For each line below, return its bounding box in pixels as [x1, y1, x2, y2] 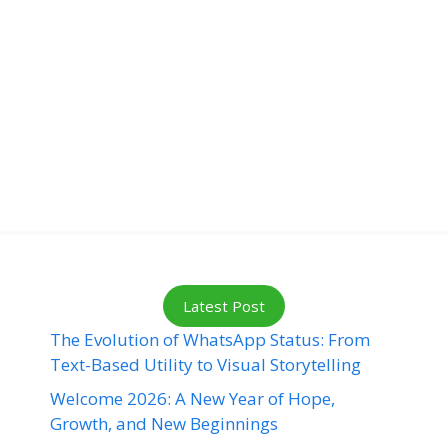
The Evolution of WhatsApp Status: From [50, 328, 370, 352]
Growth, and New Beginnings [50, 411, 278, 435]
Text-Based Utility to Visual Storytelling [50, 353, 361, 377]
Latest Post [183, 296, 265, 317]
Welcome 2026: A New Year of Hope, [50, 386, 335, 410]
